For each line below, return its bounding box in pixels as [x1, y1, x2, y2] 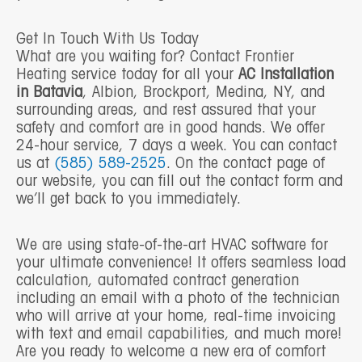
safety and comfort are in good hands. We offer [16, 120, 325, 136]
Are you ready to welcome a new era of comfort [16, 344, 326, 360]
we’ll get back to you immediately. [16, 192, 241, 207]
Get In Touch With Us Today [16, 32, 199, 47]
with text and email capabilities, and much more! [16, 326, 342, 342]
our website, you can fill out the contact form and [16, 174, 343, 189]
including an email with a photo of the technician [16, 291, 339, 306]
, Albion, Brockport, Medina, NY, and [82, 85, 325, 100]
